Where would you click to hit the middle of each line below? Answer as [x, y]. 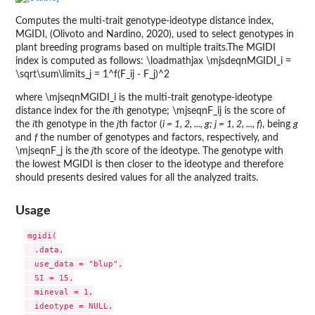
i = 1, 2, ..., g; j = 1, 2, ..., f [211, 124]
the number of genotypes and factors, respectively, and [158, 137]
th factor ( [141, 124]
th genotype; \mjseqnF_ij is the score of [200, 111]
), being [276, 124]
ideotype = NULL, [69, 306]
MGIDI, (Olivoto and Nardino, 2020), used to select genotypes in [155, 34]
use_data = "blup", [73, 264]
